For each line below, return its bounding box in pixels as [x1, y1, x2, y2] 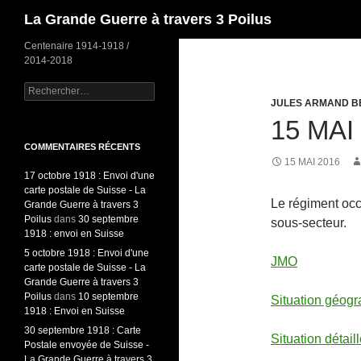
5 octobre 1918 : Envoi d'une [24, 247, 149, 259]
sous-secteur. [271, 216, 346, 230]
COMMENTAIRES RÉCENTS [24, 142, 140, 151]
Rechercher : [23, 83, 80, 94]
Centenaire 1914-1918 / [24, 40, 129, 52]
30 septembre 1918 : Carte [24, 325, 141, 336]
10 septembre [78, 291, 139, 302]
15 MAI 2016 [284, 156, 340, 168]
